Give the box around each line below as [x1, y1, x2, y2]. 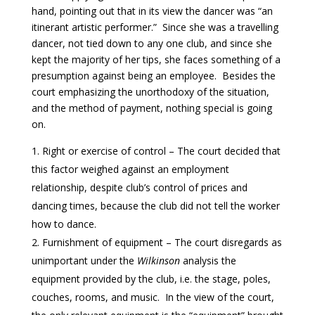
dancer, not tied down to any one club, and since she [31, 36, 272, 50]
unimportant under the [31, 253, 137, 267]
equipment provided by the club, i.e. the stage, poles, [31, 271, 271, 285]
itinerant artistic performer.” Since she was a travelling [31, 20, 278, 34]
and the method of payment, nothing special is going [31, 101, 272, 115]
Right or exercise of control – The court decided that [41, 143, 281, 157]
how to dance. [31, 217, 96, 231]
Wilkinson [136, 253, 180, 267]
